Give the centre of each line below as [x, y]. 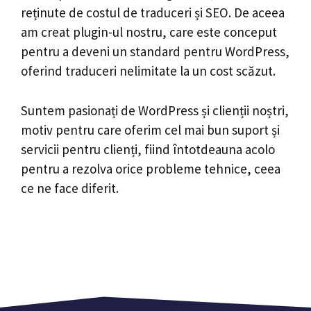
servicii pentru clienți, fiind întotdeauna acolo [148, 149]
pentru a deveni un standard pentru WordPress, [155, 51]
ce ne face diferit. [70, 188]
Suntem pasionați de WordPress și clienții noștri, [155, 110]
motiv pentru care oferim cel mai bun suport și [150, 129]
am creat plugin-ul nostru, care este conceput [149, 32]
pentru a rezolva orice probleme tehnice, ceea [151, 168]
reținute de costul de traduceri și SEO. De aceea [153, 12]
